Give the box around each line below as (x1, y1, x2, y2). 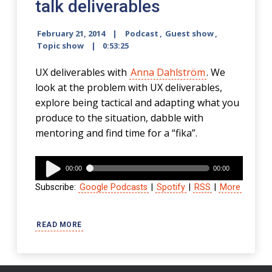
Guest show (165, 28, 214, 39)
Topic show (37, 40, 84, 51)
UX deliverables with (35, 66, 130, 79)
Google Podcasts (80, 182, 148, 192)
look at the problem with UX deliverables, (35, 81, 223, 94)
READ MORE (36, 220, 82, 229)
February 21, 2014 (37, 28, 106, 39)
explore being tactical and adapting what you (35, 96, 240, 109)
